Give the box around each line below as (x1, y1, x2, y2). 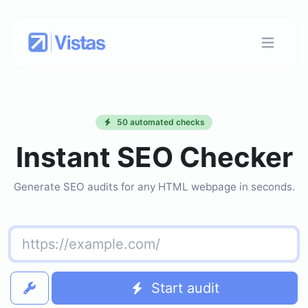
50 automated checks (115, 117, 206, 127)
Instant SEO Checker (15, 140, 293, 175)
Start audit (151, 280, 220, 297)
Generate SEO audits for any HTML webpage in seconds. (13, 180, 295, 194)
